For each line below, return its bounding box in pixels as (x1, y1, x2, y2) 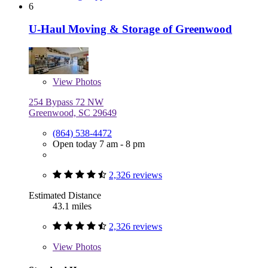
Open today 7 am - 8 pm (53, 139, 145, 150)
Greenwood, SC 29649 (29, 108, 117, 118)
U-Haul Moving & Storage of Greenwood (29, 23, 232, 36)
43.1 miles (53, 201, 92, 212)
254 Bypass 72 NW (29, 97, 103, 108)
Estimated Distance (29, 190, 101, 201)
